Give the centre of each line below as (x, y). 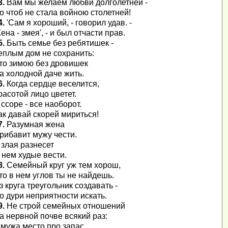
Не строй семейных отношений (65, 206)
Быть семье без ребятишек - (59, 43)
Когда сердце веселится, (52, 84)
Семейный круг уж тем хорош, (63, 165)
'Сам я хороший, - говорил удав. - (68, 23)
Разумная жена (35, 125)
